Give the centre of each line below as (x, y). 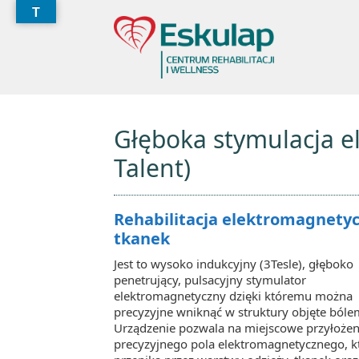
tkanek (142, 238)
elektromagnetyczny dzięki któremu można (233, 295)
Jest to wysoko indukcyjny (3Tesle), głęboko (234, 263)
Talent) (152, 167)
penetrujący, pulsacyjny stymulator (210, 279)
